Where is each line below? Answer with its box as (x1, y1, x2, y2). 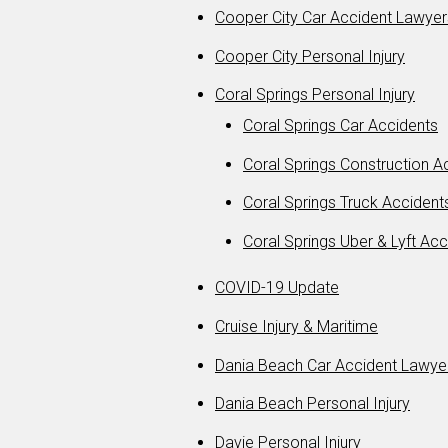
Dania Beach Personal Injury (215, 394, 410, 414)
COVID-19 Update (215, 278, 339, 298)
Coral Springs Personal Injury (215, 85, 415, 105)
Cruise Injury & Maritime (215, 316, 378, 336)
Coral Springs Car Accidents (243, 116, 438, 136)
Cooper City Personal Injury (215, 46, 405, 66)
